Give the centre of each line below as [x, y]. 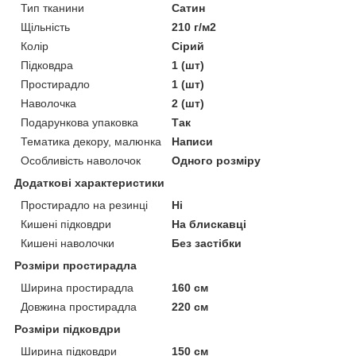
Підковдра [47, 65]
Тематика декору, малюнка [91, 141]
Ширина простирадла [77, 287]
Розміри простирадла [75, 265]
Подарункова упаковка [79, 122]
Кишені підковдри [66, 224]
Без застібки [207, 243]
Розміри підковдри [68, 329]
